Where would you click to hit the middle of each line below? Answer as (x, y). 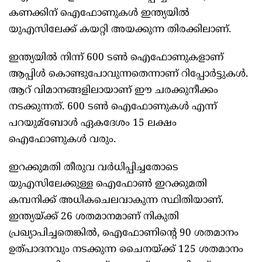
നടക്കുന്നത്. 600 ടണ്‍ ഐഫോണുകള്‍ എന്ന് (113, 107)
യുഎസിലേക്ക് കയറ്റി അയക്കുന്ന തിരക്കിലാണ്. (120, 30)
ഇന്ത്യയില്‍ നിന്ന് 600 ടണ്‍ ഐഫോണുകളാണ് (116, 58)
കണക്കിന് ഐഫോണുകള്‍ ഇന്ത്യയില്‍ (99, 14)
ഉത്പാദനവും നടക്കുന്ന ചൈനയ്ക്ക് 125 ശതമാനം (126, 250)
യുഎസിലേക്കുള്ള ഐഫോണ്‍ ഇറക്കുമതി (108, 185)
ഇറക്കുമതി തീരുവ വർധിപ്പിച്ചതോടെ (94, 168)
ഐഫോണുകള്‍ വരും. (62, 140)
